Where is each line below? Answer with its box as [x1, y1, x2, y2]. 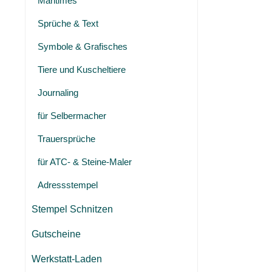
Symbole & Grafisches [38, 41, 127, 52]
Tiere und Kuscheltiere [38, 64, 126, 75]
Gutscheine [32, 229, 81, 239]
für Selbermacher [38, 110, 106, 121]
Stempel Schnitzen [32, 204, 113, 214]
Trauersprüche [38, 134, 95, 144]
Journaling [38, 87, 78, 98]
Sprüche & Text [38, 18, 98, 29]
